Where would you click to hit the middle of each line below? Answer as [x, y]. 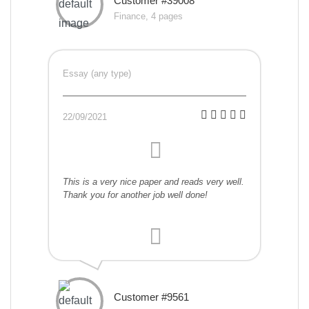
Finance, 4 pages [148, 17]
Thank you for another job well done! [135, 195]
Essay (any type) [97, 74]
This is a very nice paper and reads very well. [153, 182]
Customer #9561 [151, 297]
